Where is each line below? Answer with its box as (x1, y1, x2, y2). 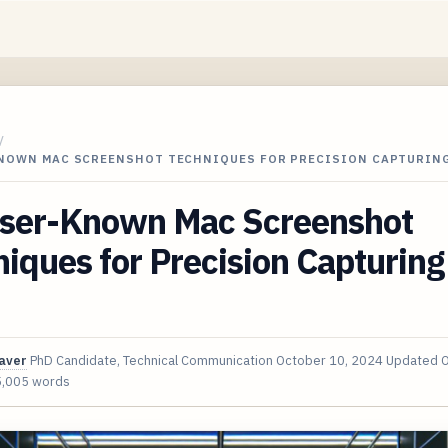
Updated (386, 351, 441, 369)
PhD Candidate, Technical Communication (30, 351, 273, 369)
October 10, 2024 (276, 351, 383, 369)
